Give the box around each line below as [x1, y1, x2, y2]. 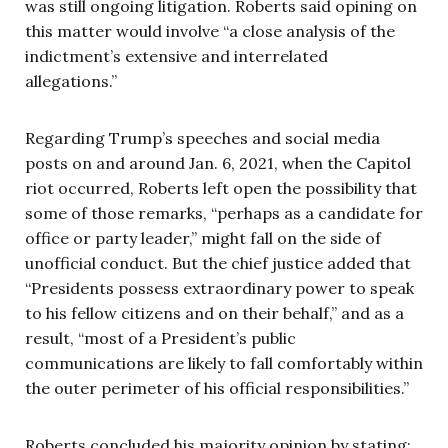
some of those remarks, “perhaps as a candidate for [25, 202, 423, 223]
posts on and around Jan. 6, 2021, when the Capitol [25, 152, 411, 173]
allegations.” [25, 70, 121, 91]
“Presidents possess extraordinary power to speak [25, 277, 414, 298]
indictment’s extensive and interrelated [25, 45, 328, 66]
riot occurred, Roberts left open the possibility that [25, 177, 417, 198]
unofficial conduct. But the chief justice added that [25, 252, 411, 273]
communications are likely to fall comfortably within [25, 352, 423, 373]
